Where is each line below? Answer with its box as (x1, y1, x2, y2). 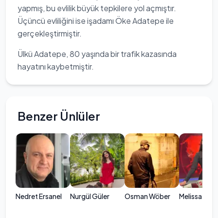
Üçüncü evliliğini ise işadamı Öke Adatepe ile (18, 16, 174, 26)
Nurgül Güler (70, 192, 109, 200)
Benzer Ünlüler (18, 109, 100, 123)
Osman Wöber (125, 192, 170, 200)
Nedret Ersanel (16, 192, 62, 200)
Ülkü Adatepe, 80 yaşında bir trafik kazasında (18, 49, 177, 59)
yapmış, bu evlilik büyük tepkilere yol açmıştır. (18, 3, 176, 13)
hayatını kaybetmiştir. (18, 61, 94, 72)
